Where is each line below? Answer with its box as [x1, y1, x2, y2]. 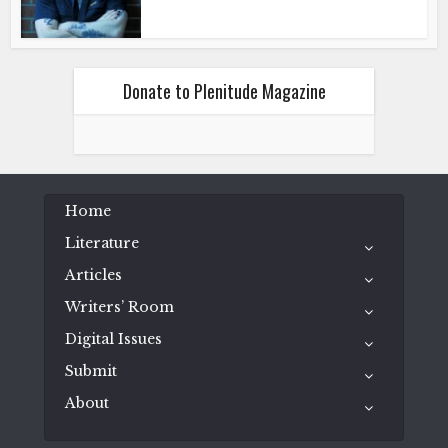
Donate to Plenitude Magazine [122, 77, 326, 104]
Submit [65, 361, 117, 380]
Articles [65, 265, 122, 284]
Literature [65, 233, 139, 252]
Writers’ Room [65, 297, 174, 316]
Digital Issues [65, 329, 162, 348]
